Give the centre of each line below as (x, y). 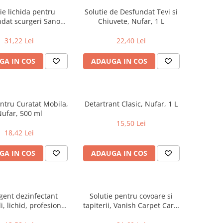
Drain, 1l (19, 31)
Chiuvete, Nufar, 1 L (131, 21)
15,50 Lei (131, 123)
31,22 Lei (19, 41)
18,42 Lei (19, 133)
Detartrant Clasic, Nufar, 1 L (131, 104)
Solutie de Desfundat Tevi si (131, 12)
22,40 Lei (131, 41)
